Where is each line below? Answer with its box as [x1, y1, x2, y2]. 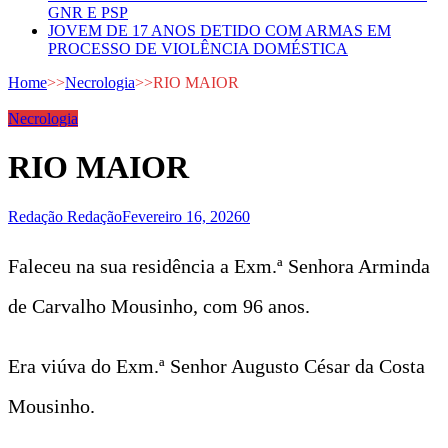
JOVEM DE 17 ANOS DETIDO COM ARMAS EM [48, 22, 391, 39]
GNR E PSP [48, 4, 128, 21]
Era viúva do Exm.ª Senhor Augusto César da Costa [8, 354, 425, 377]
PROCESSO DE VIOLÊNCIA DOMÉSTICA [48, 40, 348, 57]
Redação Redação [8, 207, 122, 225]
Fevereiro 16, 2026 [122, 207, 242, 225]
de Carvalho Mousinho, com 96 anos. [8, 294, 310, 317]
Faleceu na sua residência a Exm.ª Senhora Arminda [8, 254, 430, 277]
